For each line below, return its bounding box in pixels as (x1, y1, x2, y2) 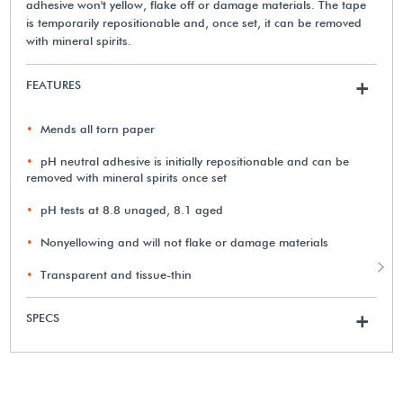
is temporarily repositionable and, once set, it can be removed (26, 14, 363, 30)
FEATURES (26, 76, 82, 92)
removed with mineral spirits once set (26, 169, 228, 184)
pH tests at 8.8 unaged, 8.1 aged (40, 201, 224, 217)
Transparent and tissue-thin (40, 266, 193, 282)
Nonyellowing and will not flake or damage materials (40, 234, 329, 249)
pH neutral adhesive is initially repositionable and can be (40, 153, 350, 168)
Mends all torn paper (40, 121, 156, 136)
